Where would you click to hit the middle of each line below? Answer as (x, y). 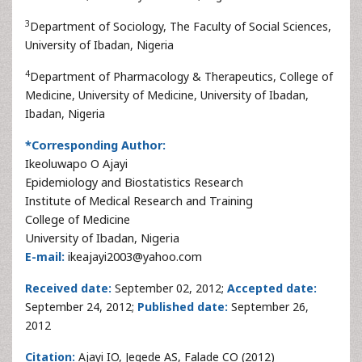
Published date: (183, 307)
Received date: (68, 288)
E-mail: (45, 257)
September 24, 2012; (81, 307)
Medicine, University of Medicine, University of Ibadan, (167, 95)
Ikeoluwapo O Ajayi (76, 164)
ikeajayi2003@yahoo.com (133, 257)
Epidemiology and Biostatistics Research (134, 182)
